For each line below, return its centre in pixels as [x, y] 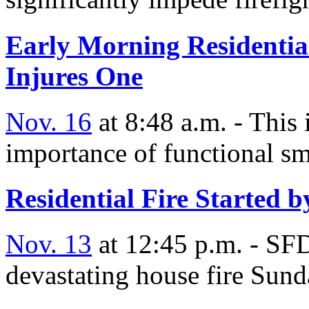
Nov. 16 [49, 121]
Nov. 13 [49, 244]
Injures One [74, 76]
